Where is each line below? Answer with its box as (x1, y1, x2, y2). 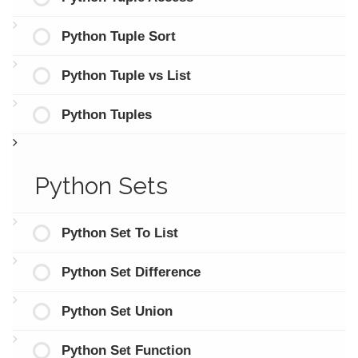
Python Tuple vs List (61, 67, 191, 83)
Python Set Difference (61, 264, 201, 280)
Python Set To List (61, 225, 178, 241)
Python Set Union (61, 303, 173, 319)
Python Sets (34, 171, 168, 200)
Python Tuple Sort (61, 28, 176, 44)
